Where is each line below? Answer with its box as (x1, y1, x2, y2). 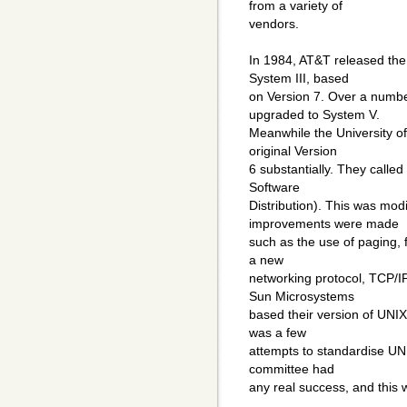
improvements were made (249, 216, 399, 232)
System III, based (249, 71, 349, 86)
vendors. (249, 16, 299, 32)
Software (249, 180, 300, 195)
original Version (249, 144, 337, 159)
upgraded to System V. (249, 107, 380, 123)
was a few (249, 325, 306, 341)
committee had (249, 362, 334, 377)
